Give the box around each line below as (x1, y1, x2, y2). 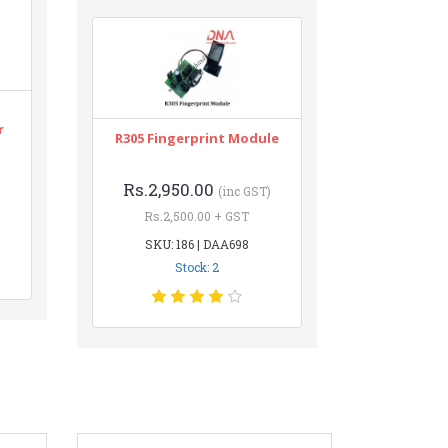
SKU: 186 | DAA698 (144, 236, 249, 252)
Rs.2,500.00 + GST (144, 208, 250, 224)
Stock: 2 (174, 259, 219, 275)
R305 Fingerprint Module (114, 129, 279, 147)
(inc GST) (217, 183, 271, 199)
